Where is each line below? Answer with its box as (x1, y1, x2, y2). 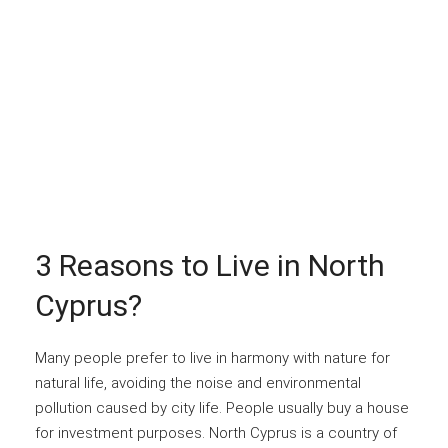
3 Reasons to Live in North (35, 247, 385, 283)
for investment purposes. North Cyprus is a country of (35, 423, 397, 442)
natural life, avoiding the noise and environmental (35, 373, 361, 392)
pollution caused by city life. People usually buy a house (35, 398, 409, 417)
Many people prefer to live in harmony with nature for (35, 348, 390, 367)
